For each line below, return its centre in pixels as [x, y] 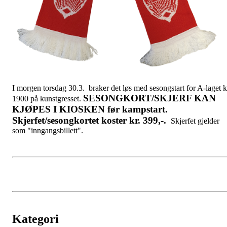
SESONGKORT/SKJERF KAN [149, 98]
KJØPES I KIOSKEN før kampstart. [90, 109]
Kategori [35, 219]
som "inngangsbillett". [48, 130]
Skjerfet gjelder [194, 121]
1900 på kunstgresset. [48, 99]
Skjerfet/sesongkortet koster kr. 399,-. [90, 120]
